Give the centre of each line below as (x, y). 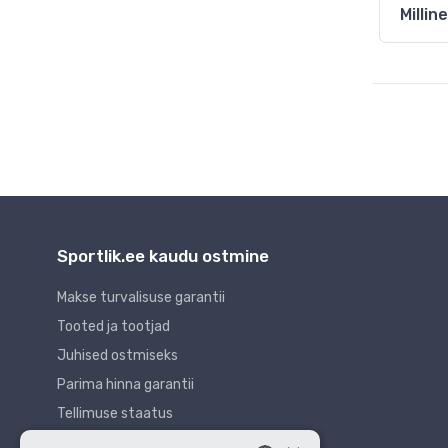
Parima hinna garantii (125, 385)
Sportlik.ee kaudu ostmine (163, 256)
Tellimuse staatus (115, 414)
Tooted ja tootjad (113, 327)
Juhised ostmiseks (117, 356)
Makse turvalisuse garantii (141, 298)
